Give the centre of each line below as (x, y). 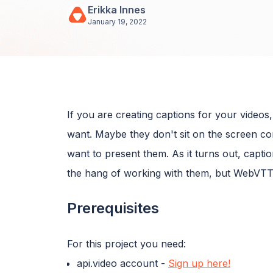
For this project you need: (126, 243)
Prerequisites (113, 208)
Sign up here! (199, 263)
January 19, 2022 (117, 21)
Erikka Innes (117, 9)
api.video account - (122, 263)
